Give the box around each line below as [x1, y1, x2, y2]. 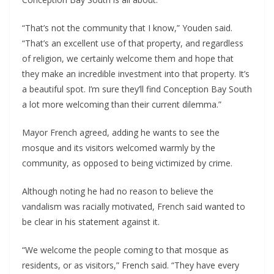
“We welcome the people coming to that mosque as [22, 244, 229, 256]
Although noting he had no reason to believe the [22, 185, 213, 198]
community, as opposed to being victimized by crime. [22, 157, 232, 169]
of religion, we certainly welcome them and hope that [22, 53, 234, 65]
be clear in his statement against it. [22, 216, 160, 228]
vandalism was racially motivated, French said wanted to [22, 201, 245, 213]
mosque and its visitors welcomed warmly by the [22, 142, 215, 154]
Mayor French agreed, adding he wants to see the [22, 127, 220, 139]
